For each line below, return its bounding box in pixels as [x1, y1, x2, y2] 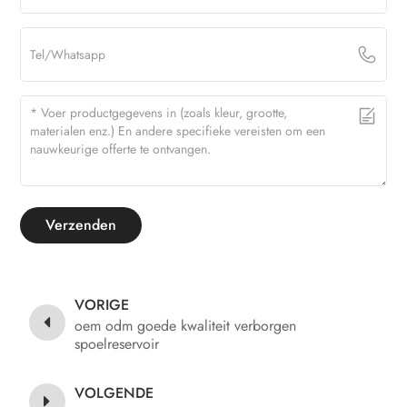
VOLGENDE [74, 382, 154, 403]
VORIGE [74, 293, 130, 315]
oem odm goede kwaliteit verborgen [74, 314, 297, 336]
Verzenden [45, 214, 117, 236]
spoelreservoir [74, 333, 160, 354]
